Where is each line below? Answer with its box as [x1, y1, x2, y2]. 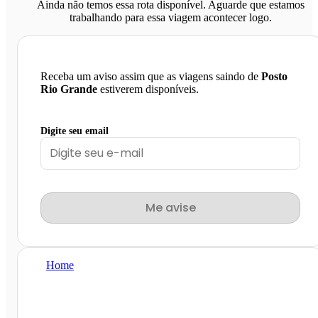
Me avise [145, 199, 196, 216]
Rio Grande [40, 82, 97, 95]
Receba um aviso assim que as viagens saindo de [40, 70, 261, 82]
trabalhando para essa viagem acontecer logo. [69, 11, 272, 23]
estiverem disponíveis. [97, 82, 199, 95]
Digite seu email [40, 125, 109, 136]
